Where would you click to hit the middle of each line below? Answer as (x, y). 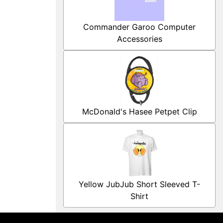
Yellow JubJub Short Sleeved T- (139, 184)
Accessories (139, 39)
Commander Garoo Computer (139, 27)
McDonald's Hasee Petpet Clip (139, 111)
